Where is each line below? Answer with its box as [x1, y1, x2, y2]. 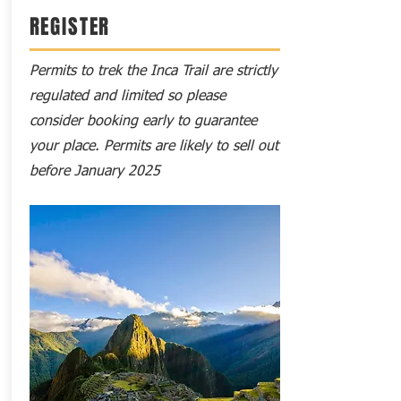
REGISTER [29, 12, 111, 42]
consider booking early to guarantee [29, 115, 257, 129]
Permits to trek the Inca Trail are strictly [29, 64, 277, 79]
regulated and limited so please [29, 90, 226, 104]
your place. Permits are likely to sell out [29, 140, 278, 154]
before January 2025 [29, 165, 160, 179]
